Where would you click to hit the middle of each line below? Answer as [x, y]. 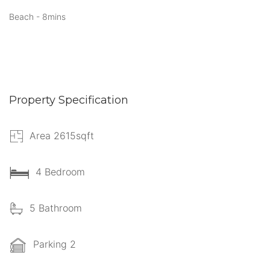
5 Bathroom [56, 208]
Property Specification [69, 100]
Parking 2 [55, 244]
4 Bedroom [60, 171]
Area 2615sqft [62, 135]
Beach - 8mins [37, 16]
